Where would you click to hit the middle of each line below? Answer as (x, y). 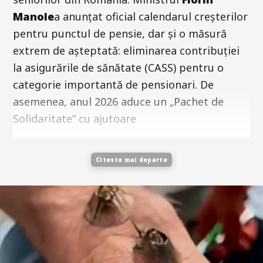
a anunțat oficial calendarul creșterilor (151, 16)
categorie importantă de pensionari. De (113, 84)
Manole (33, 16)
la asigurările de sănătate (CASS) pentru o (118, 67)
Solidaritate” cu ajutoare (75, 118)
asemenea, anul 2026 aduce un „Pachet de (118, 101)
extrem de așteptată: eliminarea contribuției (126, 50)
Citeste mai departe (131, 159)
